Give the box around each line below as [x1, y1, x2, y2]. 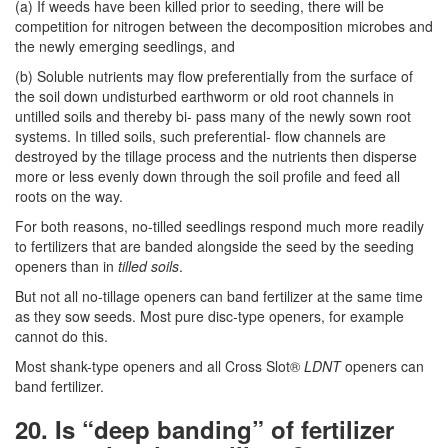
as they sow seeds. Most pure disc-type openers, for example [15, 306, 404, 326]
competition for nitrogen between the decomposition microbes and [15, 16, 433, 36]
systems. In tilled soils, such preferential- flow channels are [15, 126, 386, 146]
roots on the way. [15, 186, 123, 206]
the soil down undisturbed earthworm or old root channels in [15, 86, 394, 106]
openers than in [15, 256, 118, 276]
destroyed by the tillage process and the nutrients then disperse [15, 146, 417, 166]
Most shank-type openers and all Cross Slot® [15, 356, 304, 376]
